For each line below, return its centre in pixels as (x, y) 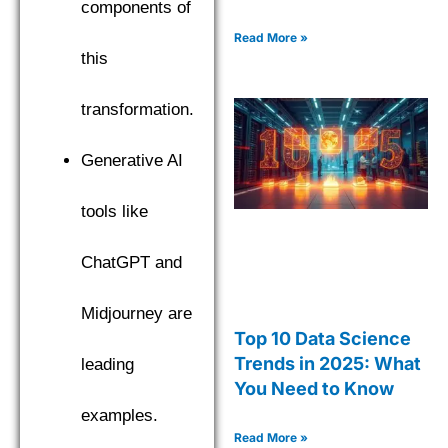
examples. (119, 415)
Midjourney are (136, 313)
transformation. (137, 109)
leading (107, 364)
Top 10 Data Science (322, 338)
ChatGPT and (131, 262)
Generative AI (132, 160)
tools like (114, 211)
